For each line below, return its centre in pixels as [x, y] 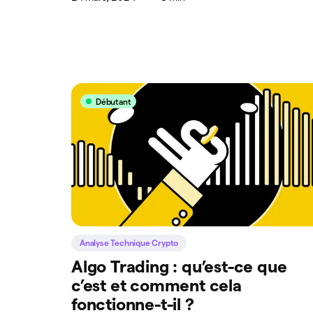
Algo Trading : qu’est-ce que [179, 266]
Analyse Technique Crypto [129, 242]
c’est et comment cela [156, 285]
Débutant [114, 101]
